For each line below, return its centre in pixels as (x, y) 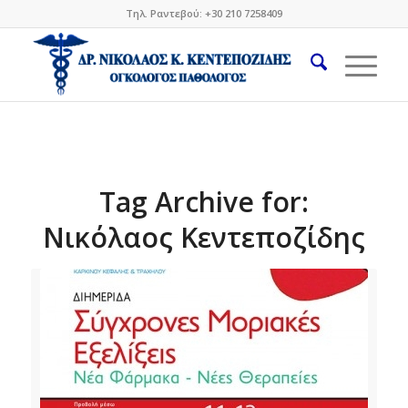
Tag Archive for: (204, 202)
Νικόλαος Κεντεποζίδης (204, 237)
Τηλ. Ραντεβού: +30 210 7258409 (204, 13)
